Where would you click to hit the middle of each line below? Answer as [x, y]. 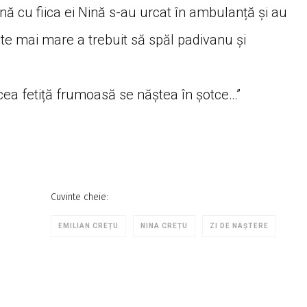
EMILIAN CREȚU [88, 226]
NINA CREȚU [164, 226]
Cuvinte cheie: [79, 197]
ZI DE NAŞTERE [239, 226]
